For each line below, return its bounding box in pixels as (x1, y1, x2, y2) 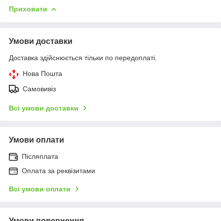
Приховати (9, 4, 47, 13)
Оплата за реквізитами (22, 166, 95, 175)
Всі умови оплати (9, 184, 71, 193)
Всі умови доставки (9, 104, 78, 112)
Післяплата (22, 152, 58, 160)
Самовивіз (23, 84, 56, 93)
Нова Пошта (23, 69, 62, 77)
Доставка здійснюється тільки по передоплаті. (9, 53, 157, 62)
